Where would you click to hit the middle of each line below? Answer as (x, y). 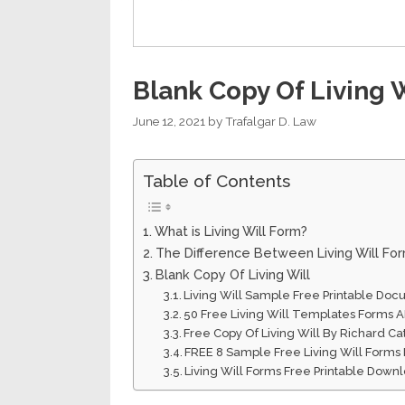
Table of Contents (217, 180)
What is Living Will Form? (231, 231)
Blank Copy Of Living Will (232, 274)
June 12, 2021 (169, 121)
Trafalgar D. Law (271, 121)
